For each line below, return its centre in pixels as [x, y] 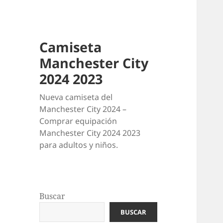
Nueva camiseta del [76, 97]
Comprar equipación [78, 121]
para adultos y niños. [79, 145]
